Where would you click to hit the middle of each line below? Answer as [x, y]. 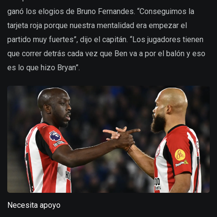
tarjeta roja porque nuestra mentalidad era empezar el [97, 25]
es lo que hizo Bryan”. [44, 67]
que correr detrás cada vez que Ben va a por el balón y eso [106, 53]
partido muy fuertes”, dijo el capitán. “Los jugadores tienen [105, 39]
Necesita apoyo [34, 205]
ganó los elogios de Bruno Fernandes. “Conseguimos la [101, 11]
